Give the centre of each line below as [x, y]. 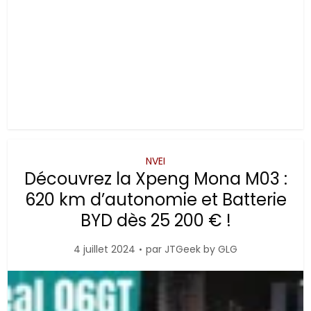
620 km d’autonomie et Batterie [155, 200]
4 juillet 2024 [104, 249]
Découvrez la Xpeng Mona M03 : [155, 179]
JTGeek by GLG [201, 249]
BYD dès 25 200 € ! [155, 220]
